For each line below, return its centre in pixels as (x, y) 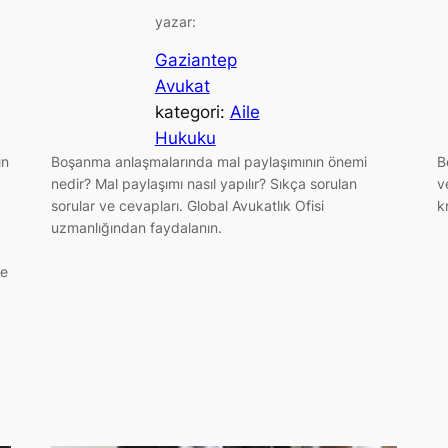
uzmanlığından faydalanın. (136, 228)
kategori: (192, 112)
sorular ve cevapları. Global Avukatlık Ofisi (187, 206)
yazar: (175, 21)
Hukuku (185, 138)
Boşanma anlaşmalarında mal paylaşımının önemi (208, 162)
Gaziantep (195, 60)
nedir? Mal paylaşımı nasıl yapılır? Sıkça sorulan (203, 184)
